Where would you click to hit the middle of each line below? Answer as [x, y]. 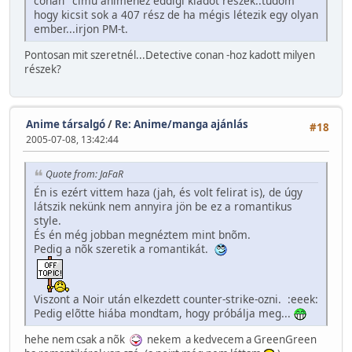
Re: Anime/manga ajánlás [181, 124]
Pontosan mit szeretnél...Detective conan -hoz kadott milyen [170, 55]
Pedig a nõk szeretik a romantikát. [124, 249]
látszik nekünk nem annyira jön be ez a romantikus [163, 207]
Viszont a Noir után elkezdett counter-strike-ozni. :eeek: [176, 299]
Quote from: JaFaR [84, 174]
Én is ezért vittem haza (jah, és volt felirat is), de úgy [168, 192]
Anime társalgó [66, 124]
